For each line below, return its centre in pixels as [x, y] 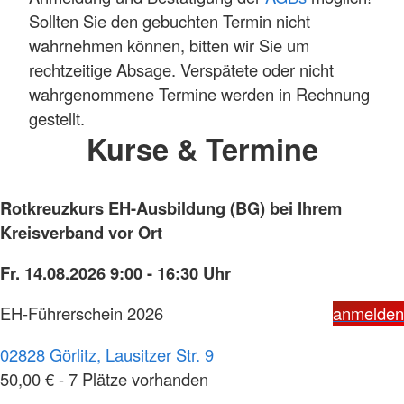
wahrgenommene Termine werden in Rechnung [199, 94]
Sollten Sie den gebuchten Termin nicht [170, 21]
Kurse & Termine [202, 149]
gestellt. [57, 119]
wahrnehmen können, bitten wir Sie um [169, 46]
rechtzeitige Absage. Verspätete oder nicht [181, 70]
